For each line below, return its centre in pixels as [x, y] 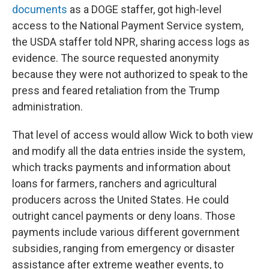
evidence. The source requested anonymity [116, 58]
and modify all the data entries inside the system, [128, 151]
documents [40, 9]
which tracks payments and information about [121, 167]
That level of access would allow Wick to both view [133, 135]
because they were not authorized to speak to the [130, 74]
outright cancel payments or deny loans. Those [124, 216]
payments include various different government [126, 232]
